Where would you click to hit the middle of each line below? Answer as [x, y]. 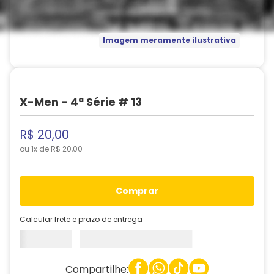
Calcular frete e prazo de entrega [81, 219]
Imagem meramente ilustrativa [169, 40]
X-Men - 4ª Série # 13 [81, 102]
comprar [140, 191]
